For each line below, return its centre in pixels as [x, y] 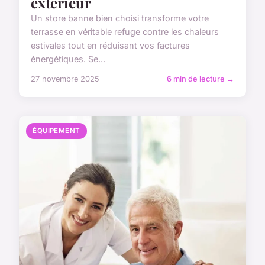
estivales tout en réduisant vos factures [110, 46]
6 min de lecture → [201, 79]
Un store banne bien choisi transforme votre [120, 18]
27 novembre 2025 [65, 79]
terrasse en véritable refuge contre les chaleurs [125, 32]
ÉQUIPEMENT [56, 131]
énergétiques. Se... [68, 59]
